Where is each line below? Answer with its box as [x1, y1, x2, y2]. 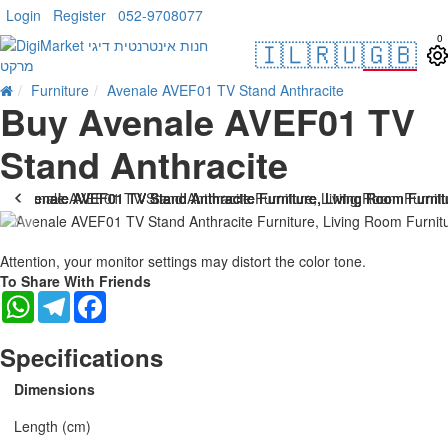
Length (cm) [14, 415, 91, 436]
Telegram [70, 288, 130, 309]
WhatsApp [34, 288, 99, 309]
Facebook [106, 288, 169, 309]
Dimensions [14, 378, 95, 399]
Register [53, 5, 106, 25]
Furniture [31, 80, 89, 100]
